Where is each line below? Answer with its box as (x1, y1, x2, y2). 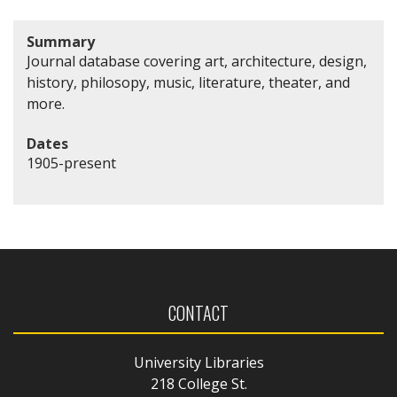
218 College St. (150, 374, 247, 394)
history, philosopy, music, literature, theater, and (27, 72, 350, 92)
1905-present (27, 153, 116, 174)
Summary (27, 31, 95, 51)
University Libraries (133, 353, 264, 373)
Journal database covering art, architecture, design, (27, 51, 367, 71)
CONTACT (168, 300, 229, 327)
